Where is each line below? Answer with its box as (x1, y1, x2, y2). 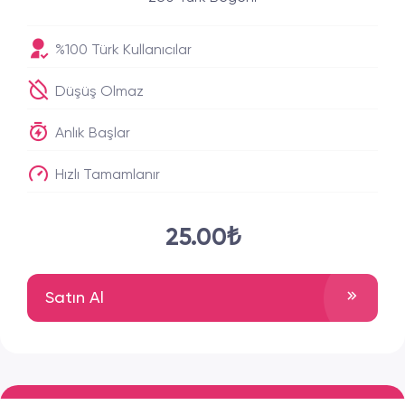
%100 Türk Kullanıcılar (52, 43, 192, 58)
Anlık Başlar (52, 127, 130, 141)
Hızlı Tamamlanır (52, 168, 160, 183)
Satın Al (45, 289, 104, 306)
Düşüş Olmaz (52, 85, 144, 99)
